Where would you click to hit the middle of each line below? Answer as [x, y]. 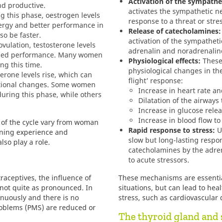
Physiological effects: [165, 61]
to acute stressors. [159, 160]
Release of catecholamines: [175, 31]
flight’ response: [156, 81]
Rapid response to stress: [172, 130]
